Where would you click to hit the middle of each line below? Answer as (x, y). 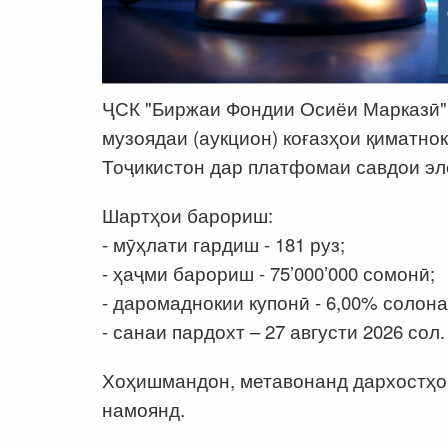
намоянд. (146, 409)
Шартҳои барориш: (190, 215)
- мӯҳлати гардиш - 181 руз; (226, 244)
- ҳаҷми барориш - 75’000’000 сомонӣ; (268, 273)
